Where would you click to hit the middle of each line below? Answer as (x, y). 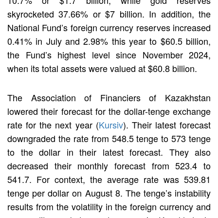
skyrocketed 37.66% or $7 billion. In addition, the (109, 13)
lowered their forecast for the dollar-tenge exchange (109, 111)
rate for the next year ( (53, 124)
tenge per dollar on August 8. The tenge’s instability (109, 192)
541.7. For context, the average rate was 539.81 (109, 179)
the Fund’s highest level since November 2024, (109, 54)
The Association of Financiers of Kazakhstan (109, 97)
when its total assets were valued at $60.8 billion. (102, 68)
